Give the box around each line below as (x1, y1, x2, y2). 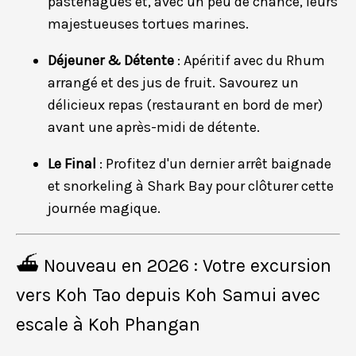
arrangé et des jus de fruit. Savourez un (48, 73, 299, 91)
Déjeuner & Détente (48, 51, 174, 69)
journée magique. (48, 199, 161, 217)
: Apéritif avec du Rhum (174, 51, 325, 69)
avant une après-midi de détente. (48, 118, 260, 136)
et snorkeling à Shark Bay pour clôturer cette (48, 176, 334, 195)
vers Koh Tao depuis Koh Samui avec (16, 284, 320, 307)
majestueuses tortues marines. (48, 14, 249, 33)
